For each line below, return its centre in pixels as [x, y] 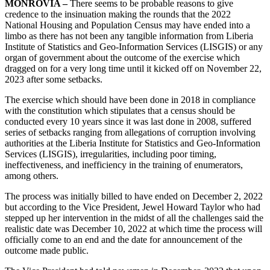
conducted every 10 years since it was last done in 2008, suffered [128, 121]
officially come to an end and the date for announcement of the [124, 239]
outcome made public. [47, 250]
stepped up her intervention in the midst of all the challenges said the [134, 218]
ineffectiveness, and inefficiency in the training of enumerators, [124, 165]
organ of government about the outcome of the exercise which [122, 57]
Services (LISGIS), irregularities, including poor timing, [111, 154]
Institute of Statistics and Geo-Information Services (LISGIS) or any [134, 46]
